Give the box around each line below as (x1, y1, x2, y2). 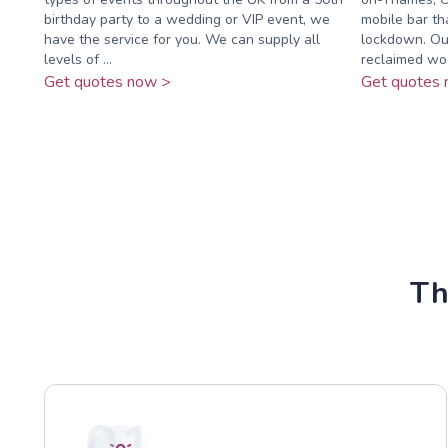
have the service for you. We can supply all (44, 29, 320, 49)
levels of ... (44, 49, 112, 69)
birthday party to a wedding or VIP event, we (44, 9, 330, 29)
